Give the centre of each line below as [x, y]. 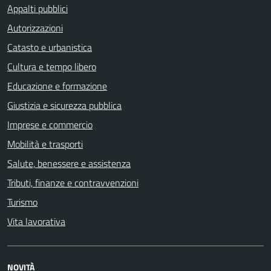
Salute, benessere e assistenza [69, 163]
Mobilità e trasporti [45, 144]
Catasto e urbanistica [50, 47]
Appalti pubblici [38, 8]
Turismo [22, 202]
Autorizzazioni [35, 28]
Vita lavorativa [36, 221]
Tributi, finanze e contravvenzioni [73, 183]
